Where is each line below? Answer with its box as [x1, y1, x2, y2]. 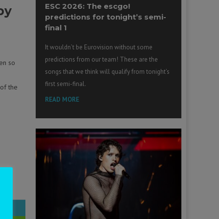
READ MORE [45, 95, 80, 104]
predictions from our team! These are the [45, 55, 158, 64]
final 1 [45, 23, 67, 33]
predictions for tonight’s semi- [45, 12, 167, 22]
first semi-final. [45, 80, 87, 88]
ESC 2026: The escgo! [45, 1, 131, 11]
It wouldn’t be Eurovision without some [45, 43, 153, 52]
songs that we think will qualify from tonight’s [45, 67, 170, 76]
